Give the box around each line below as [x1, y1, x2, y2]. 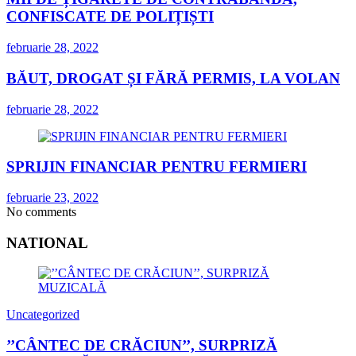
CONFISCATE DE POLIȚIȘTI [6, 8, 214, 25]
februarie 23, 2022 [6, 190, 99, 204]
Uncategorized [6, 308, 79, 322]
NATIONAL [6, 234, 88, 251]
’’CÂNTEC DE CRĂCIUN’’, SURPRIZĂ [6, 337, 277, 354]
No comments [6, 204, 76, 219]
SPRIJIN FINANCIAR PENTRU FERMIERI [6, 158, 307, 176]
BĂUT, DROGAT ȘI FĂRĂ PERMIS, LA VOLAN [6, 69, 340, 87]
